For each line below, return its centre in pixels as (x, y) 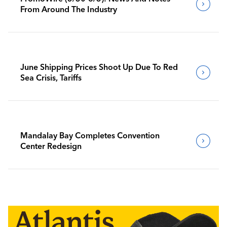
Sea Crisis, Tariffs (51, 77)
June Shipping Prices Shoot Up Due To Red (99, 67)
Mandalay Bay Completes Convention (90, 135)
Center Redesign (51, 146)
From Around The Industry (69, 9)
